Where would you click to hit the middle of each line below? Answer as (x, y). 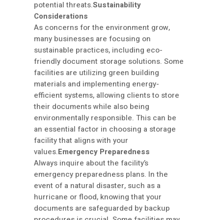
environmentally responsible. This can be (105, 118)
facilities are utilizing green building (96, 73)
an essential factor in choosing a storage (105, 129)
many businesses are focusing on (92, 39)
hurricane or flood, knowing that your (98, 197)
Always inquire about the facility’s (91, 163)
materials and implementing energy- (96, 84)
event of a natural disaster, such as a (97, 186)
